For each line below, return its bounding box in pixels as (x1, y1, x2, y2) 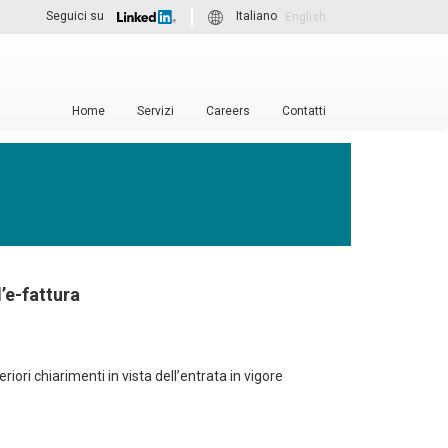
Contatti (282, 104, 326, 118)
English (285, 9, 326, 24)
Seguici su (45, 9, 104, 24)
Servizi (137, 104, 174, 118)
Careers (206, 104, 250, 118)
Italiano (236, 9, 277, 24)
